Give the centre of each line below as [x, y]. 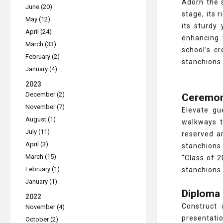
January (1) [41, 181]
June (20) [39, 7]
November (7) [45, 107]
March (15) [41, 157]
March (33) [41, 44]
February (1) [43, 169]
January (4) [41, 69]
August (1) [41, 119]
